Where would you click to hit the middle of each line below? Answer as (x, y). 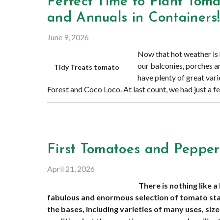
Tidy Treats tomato (86, 67)
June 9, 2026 (68, 37)
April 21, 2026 (71, 169)
